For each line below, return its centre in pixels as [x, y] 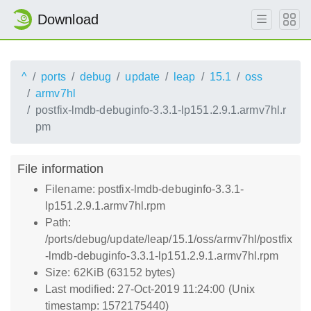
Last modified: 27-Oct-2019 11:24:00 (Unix [150, 289]
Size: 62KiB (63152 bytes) [110, 272]
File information [61, 168]
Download [68, 19]
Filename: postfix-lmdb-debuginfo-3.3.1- [144, 189]
